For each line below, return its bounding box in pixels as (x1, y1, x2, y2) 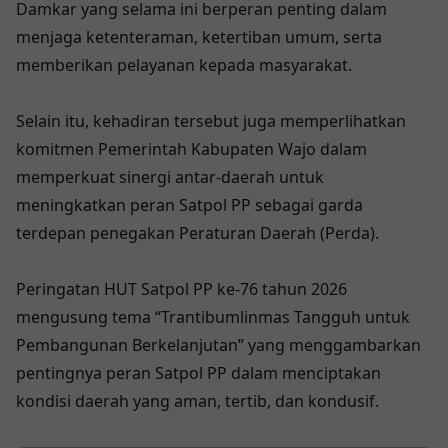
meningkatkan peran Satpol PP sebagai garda (16, 194, 363, 217)
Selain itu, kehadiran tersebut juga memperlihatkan (16, 110, 406, 133)
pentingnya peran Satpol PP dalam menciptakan (16, 362, 381, 385)
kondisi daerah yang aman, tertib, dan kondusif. (16, 390, 379, 413)
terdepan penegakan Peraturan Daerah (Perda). (16, 222, 379, 245)
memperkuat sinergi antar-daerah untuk (16, 166, 324, 189)
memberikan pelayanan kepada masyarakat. (16, 54, 352, 77)
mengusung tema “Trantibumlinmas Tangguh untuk (16, 306, 410, 329)
